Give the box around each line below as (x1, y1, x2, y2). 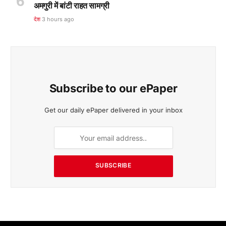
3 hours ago (42, 16, 75, 23)
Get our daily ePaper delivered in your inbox (44, 106, 183, 115)
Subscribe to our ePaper (49, 82, 178, 95)
